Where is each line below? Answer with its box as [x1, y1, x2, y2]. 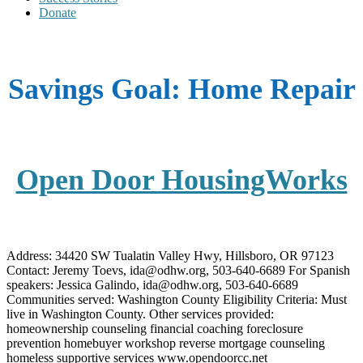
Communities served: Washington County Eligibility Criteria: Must [6, 292, 347, 306]
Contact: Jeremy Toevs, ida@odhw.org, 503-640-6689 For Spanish [6, 263, 350, 277]
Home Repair [187, 73, 356, 106]
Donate [39, 6, 76, 19]
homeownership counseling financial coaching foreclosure [6, 321, 303, 335]
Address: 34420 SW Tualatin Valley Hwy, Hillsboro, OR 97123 [6, 248, 334, 263]
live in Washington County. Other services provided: [6, 306, 274, 321]
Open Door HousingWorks [15, 163, 348, 196]
